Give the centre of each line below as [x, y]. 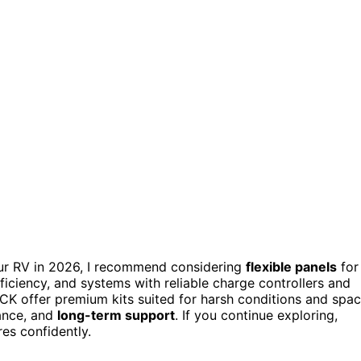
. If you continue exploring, [256, 315]
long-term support [116, 315]
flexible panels [291, 266]
